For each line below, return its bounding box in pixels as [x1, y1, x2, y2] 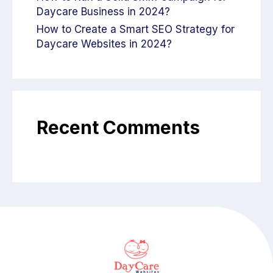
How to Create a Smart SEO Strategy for [37, 23, 235, 35]
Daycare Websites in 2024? [37, 37, 172, 50]
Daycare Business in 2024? [37, 5, 170, 18]
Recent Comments [37, 116, 200, 138]
